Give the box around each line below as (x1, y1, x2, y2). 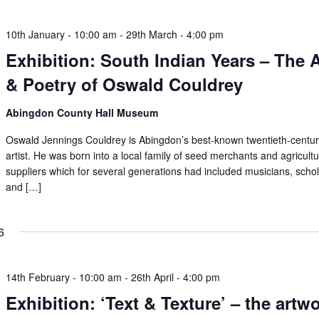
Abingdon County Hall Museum (6, 105, 159, 120)
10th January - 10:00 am (6, 27, 117, 41)
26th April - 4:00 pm (131, 270, 221, 284)
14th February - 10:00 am (6, 270, 122, 284)
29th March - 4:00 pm (126, 27, 224, 41)
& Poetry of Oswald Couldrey (6, 72, 244, 96)
